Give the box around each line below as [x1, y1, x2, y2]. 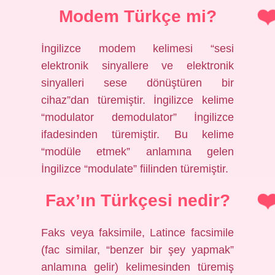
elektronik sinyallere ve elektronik [41, 60, 234, 72]
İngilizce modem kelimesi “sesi [41, 42, 234, 55]
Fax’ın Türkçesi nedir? [45, 191, 230, 210]
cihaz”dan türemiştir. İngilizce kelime [41, 94, 234, 106]
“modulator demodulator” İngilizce [41, 111, 234, 123]
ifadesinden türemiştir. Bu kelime [41, 128, 234, 141]
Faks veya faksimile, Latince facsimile [41, 227, 234, 239]
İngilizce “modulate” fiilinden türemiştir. [41, 163, 229, 175]
